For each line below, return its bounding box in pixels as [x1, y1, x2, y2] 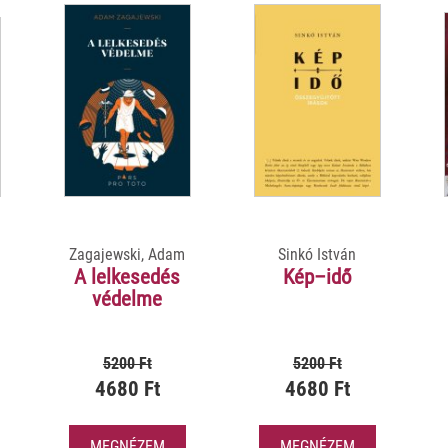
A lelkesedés [74, 264, 181, 289]
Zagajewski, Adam [69, 244, 186, 264]
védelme [92, 286, 163, 311]
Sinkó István [278, 244, 357, 264]
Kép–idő [282, 264, 352, 289]
